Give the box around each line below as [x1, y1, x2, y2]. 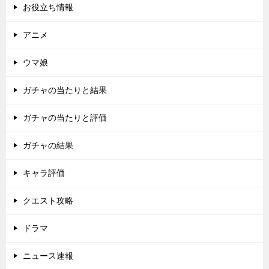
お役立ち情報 [23, 2, 73, 12]
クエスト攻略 [23, 196, 73, 205]
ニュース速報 [23, 251, 73, 261]
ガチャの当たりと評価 [23, 113, 107, 122]
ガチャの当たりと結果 [23, 85, 107, 95]
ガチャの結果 [23, 141, 73, 150]
